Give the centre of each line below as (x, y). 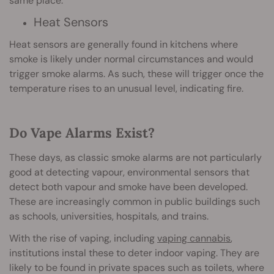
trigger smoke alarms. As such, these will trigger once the (136, 74)
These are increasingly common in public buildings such (135, 202)
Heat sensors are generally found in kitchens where (124, 45)
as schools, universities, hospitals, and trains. (109, 217)
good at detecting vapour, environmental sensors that (129, 172)
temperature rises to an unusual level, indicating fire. (126, 89)
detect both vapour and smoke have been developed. (128, 187)
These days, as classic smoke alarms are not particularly (135, 158)
